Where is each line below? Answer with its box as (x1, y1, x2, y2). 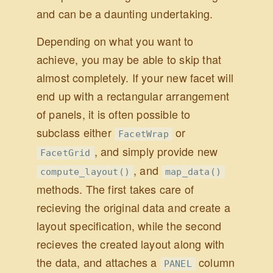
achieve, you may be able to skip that (36, 51, 222, 68)
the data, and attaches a (36, 254, 160, 271)
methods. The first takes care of (36, 181, 194, 197)
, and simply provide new (94, 143, 218, 160)
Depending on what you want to (36, 33, 194, 49)
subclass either (36, 124, 115, 141)
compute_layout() (40, 166, 130, 178)
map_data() (165, 166, 222, 178)
